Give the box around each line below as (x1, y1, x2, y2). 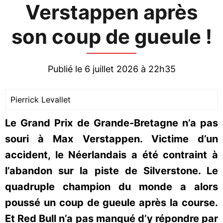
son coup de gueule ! (11, 24, 212, 49)
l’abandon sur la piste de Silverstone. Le (5, 165, 218, 177)
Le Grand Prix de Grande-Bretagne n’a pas (5, 117, 218, 129)
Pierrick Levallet (10, 95, 71, 105)
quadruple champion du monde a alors (5, 181, 218, 193)
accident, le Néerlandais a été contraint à (5, 149, 218, 161)
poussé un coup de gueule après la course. (5, 197, 218, 209)
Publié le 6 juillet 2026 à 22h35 (47, 64, 176, 74)
